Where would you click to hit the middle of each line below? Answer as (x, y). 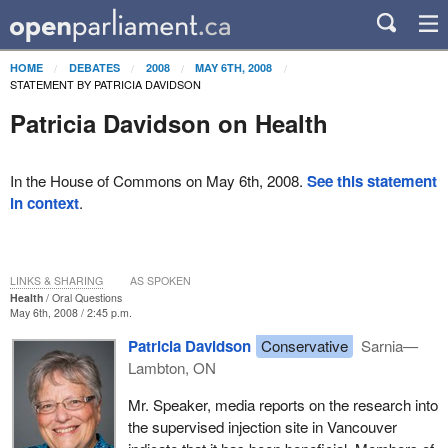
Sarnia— (388, 345)
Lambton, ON (171, 367)
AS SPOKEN (160, 280)
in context (44, 203)
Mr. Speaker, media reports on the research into (282, 404)
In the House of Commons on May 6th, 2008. (158, 181)
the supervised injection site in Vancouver (262, 426)
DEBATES (94, 67)
